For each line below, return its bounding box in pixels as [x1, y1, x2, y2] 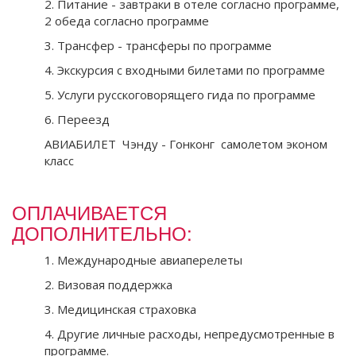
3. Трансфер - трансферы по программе [44, 37, 272, 53]
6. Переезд [44, 110, 110, 127]
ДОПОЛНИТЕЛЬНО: [12, 218, 192, 246]
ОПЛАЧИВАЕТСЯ [12, 197, 167, 226]
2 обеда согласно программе [44, 12, 209, 29]
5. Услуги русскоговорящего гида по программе [44, 86, 315, 103]
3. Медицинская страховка [44, 300, 196, 317]
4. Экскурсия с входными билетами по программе [44, 61, 325, 78]
